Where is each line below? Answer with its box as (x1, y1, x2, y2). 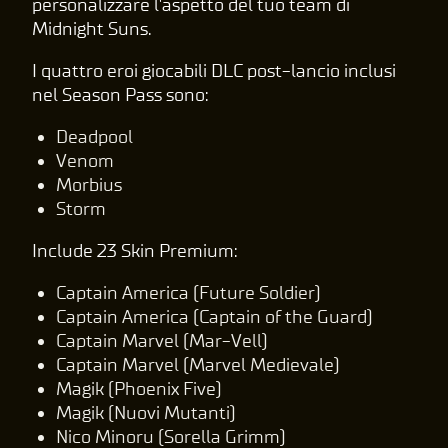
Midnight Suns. (32, 17, 152, 40)
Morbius (56, 173, 122, 196)
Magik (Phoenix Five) (56, 377, 222, 400)
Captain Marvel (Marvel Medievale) (56, 353, 340, 376)
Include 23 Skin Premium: (32, 239, 238, 262)
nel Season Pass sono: (32, 83, 209, 106)
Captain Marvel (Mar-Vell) (56, 329, 268, 352)
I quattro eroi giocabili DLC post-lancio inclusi (32, 59, 396, 82)
